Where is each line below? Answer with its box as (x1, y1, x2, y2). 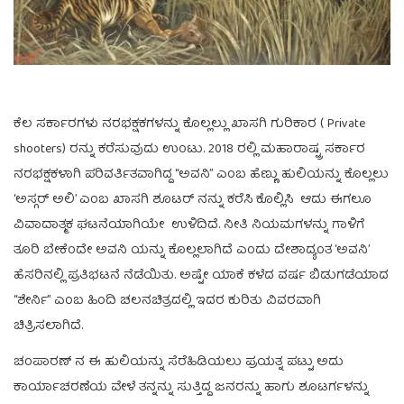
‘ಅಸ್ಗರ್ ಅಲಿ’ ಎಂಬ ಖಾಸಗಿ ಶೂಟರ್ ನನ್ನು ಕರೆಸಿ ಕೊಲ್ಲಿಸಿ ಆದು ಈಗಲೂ (14, 188, 372, 211)
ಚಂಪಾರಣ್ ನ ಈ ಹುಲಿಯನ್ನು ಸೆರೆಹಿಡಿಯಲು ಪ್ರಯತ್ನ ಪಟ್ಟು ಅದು (14, 351, 344, 373)
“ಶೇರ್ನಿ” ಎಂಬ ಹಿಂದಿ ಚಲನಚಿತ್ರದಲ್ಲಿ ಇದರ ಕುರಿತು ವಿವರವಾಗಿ (14, 289, 321, 312)
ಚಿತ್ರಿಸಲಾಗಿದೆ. (14, 315, 83, 337)
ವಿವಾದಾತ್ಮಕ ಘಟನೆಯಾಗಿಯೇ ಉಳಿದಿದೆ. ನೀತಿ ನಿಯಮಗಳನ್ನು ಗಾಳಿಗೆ (14, 214, 364, 236)
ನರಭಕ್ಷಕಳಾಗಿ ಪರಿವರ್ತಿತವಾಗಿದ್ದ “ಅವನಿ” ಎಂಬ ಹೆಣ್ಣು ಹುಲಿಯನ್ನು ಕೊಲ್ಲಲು (14, 163, 389, 186)
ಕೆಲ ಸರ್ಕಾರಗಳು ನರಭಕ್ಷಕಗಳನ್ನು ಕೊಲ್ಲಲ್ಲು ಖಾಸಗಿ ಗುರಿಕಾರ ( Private (14, 113, 365, 135)
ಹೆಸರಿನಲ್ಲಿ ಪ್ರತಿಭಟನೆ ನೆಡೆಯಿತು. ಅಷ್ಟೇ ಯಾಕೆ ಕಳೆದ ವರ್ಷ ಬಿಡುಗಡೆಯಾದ (14, 264, 389, 287)
